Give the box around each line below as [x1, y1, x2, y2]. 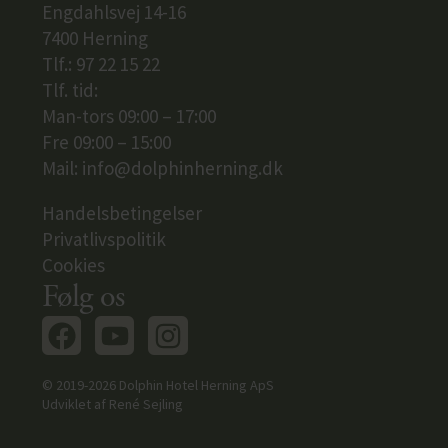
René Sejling [109, 394, 183, 413]
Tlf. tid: [42, 78, 98, 103]
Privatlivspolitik [42, 227, 166, 252]
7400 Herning [42, 26, 148, 51]
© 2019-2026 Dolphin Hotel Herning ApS [42, 375, 274, 394]
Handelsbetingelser [42, 201, 202, 226]
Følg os [42, 277, 124, 318]
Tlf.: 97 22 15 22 [42, 52, 160, 77]
